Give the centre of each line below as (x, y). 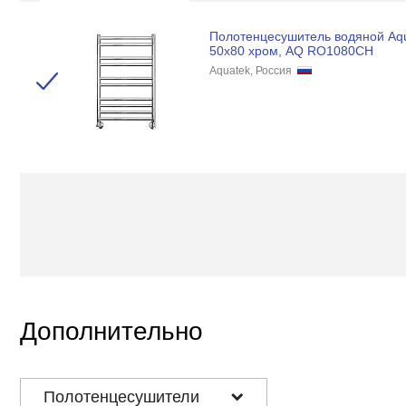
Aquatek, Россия (253, 71)
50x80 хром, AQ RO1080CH (291, 51)
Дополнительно (111, 331)
